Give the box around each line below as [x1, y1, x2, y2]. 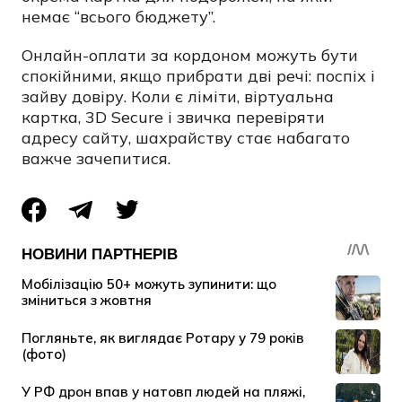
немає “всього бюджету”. [22, 5, 215, 27]
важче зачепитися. [22, 147, 170, 169]
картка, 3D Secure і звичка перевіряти [22, 106, 325, 127]
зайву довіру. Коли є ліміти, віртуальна [22, 85, 334, 107]
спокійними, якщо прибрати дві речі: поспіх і [22, 65, 375, 86]
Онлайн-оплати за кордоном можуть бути [22, 44, 358, 66]
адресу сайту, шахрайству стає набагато [22, 127, 350, 148]
